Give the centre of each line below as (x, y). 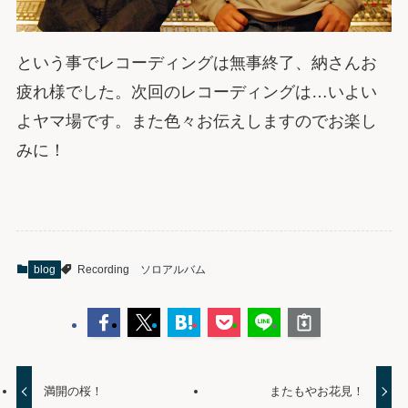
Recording (103, 269)
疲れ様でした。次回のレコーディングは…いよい (196, 92)
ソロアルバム (173, 269)
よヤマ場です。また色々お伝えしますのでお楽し (196, 121)
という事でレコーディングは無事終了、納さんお (196, 62)
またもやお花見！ (316, 392)
